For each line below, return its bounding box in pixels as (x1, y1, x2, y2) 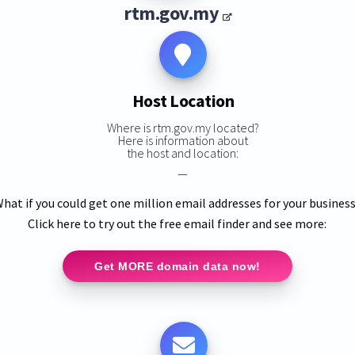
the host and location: (127, 144, 239, 161)
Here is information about (117, 132, 248, 148)
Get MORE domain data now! (94, 259, 261, 273)
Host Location (132, 90, 235, 113)
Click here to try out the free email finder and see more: (28, 215, 327, 231)
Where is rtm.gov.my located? (106, 119, 259, 136)
